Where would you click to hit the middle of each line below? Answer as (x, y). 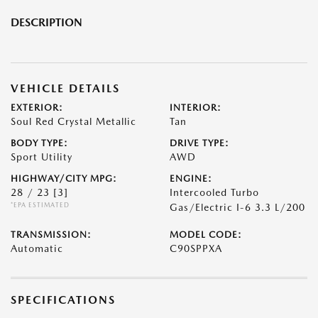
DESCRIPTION (46, 23)
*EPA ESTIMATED (40, 205)
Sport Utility (42, 157)
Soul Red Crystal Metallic (73, 122)
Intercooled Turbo (214, 193)
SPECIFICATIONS (63, 300)
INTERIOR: (196, 108)
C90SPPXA (196, 249)
